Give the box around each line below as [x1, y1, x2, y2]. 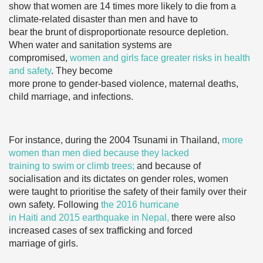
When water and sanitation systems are [9, 40, 172, 50]
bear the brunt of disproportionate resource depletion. [9, 27, 228, 38]
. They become [51, 66, 113, 76]
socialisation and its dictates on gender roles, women [9, 174, 228, 184]
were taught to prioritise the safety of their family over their [9, 187, 247, 197]
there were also [169, 213, 235, 223]
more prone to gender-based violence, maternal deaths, [9, 79, 238, 89]
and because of [134, 161, 201, 171]
